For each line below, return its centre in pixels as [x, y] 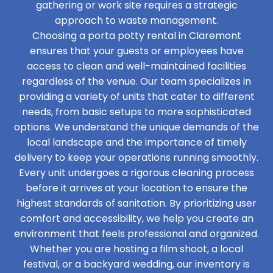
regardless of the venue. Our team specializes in [136, 81]
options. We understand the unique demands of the [136, 127]
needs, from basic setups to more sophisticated [136, 112]
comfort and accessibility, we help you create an [136, 218]
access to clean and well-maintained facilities [136, 66]
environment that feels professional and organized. [136, 234]
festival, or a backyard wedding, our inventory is [136, 264]
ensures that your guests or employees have [136, 51]
